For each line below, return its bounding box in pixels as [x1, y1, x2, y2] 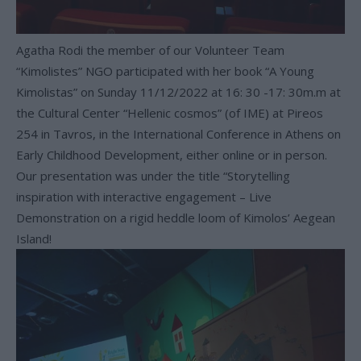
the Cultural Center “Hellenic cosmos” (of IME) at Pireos [16, 104, 323, 121]
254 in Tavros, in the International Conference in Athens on [16, 125, 341, 142]
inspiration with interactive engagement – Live [16, 188, 272, 205]
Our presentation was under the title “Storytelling [16, 167, 290, 184]
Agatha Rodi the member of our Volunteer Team [16, 41, 284, 58]
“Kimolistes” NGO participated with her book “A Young [16, 62, 314, 79]
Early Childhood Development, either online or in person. [16, 146, 327, 163]
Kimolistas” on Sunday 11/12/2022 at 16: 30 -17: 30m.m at [16, 83, 341, 100]
